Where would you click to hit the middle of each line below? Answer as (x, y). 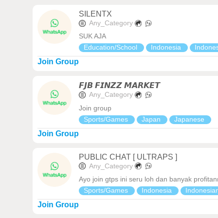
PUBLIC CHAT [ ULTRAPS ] (128, 157)
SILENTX (96, 14)
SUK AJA (93, 36)
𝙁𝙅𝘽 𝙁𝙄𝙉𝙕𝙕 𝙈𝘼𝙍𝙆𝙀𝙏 (120, 86)
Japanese (191, 119)
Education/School (112, 47)
